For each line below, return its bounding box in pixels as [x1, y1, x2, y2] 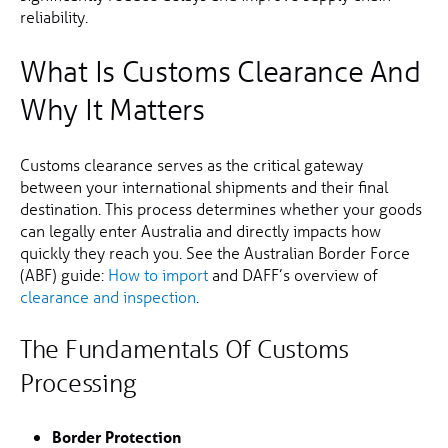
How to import [108, 264, 208, 286]
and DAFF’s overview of [208, 264, 378, 286]
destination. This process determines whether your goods [20, 198, 422, 220]
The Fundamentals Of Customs [20, 334, 349, 366]
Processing [20, 368, 136, 400]
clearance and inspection [20, 286, 196, 308]
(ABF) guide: [20, 264, 108, 286]
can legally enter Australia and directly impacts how [20, 220, 381, 242]
